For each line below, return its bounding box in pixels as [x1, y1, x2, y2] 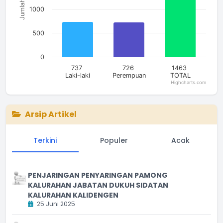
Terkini [33, 135, 57, 145]
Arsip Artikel [25, 109, 77, 120]
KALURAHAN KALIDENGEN [28, 190, 118, 200]
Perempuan [112, 72, 146, 79]
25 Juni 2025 [35, 199, 75, 208]
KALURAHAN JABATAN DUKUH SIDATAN [28, 180, 168, 190]
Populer [100, 135, 128, 145]
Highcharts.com [171, 80, 206, 86]
